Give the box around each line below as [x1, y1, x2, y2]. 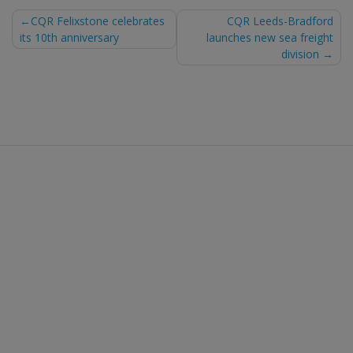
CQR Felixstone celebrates [30, 13, 165, 28]
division [281, 46, 320, 61]
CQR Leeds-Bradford [227, 13, 334, 28]
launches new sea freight [206, 29, 334, 45]
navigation [11, 46, 131, 76]
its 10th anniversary [19, 29, 119, 45]
